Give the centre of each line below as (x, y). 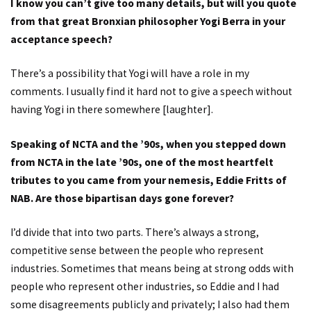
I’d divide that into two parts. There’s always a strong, (135, 233)
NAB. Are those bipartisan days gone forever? (122, 198)
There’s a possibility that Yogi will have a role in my (130, 74)
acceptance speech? (61, 39)
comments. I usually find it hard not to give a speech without (151, 92)
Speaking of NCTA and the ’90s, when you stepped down (148, 144)
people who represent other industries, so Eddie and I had (145, 287)
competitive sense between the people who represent (137, 251)
